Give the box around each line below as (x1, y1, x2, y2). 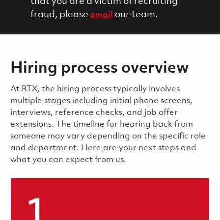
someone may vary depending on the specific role (10, 132, 206, 140)
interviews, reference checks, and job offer (10, 108, 178, 117)
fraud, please (30, 9, 90, 20)
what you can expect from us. (10, 155, 126, 164)
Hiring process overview (10, 60, 189, 77)
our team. (112, 9, 158, 20)
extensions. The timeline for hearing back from (10, 120, 193, 129)
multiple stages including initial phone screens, (10, 96, 192, 105)
